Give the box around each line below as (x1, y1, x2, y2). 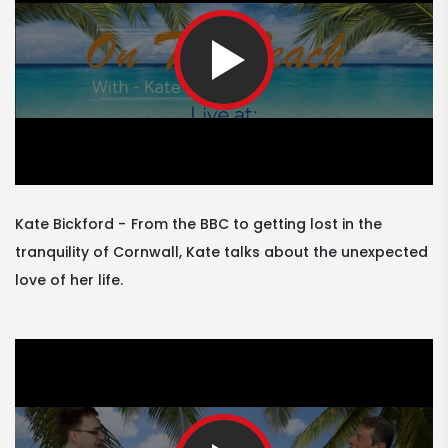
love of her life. (15, 270, 123, 291)
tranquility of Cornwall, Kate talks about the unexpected (15, 242, 428, 263)
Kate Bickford (15, 214, 114, 235)
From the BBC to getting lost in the (131, 214, 382, 235)
